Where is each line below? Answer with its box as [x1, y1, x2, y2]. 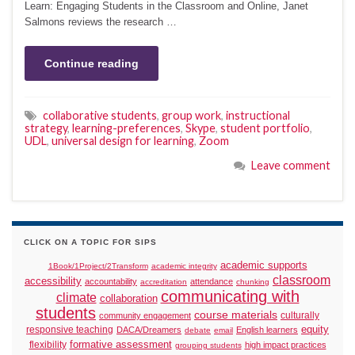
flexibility [29, 339, 67, 350]
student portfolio [220, 120, 310, 135]
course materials [194, 308, 277, 322]
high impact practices [244, 340, 326, 350]
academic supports [219, 260, 307, 272]
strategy [25, 120, 67, 135]
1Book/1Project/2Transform [48, 261, 148, 271]
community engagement [99, 311, 191, 321]
